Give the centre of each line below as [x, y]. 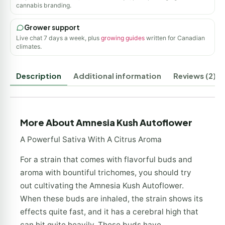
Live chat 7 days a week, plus [59, 38]
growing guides [123, 38]
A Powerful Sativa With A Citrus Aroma [91, 139]
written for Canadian [175, 38]
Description [39, 76]
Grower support [52, 27]
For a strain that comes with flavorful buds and [106, 159]
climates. [29, 46]
